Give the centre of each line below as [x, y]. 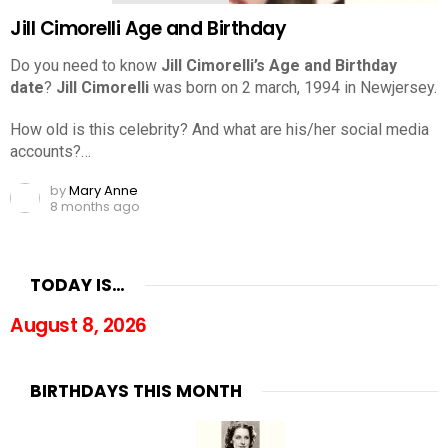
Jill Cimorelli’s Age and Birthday [279, 65]
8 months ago [95, 206]
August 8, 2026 [78, 325]
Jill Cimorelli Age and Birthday [148, 28]
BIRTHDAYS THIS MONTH [136, 390]
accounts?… [50, 151]
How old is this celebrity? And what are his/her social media [219, 129]
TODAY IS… [77, 284]
